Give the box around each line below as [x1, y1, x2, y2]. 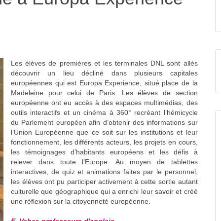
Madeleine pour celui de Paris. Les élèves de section [11, 89, 198, 97]
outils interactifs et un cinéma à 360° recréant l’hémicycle [11, 109, 198, 117]
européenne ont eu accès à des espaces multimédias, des [11, 99, 198, 107]
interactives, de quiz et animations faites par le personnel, [11, 168, 198, 176]
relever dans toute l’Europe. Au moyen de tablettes [11, 158, 198, 166]
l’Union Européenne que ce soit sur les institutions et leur [11, 128, 198, 137]
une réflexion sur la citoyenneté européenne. [11, 197, 150, 206]
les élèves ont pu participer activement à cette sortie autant [11, 178, 198, 186]
